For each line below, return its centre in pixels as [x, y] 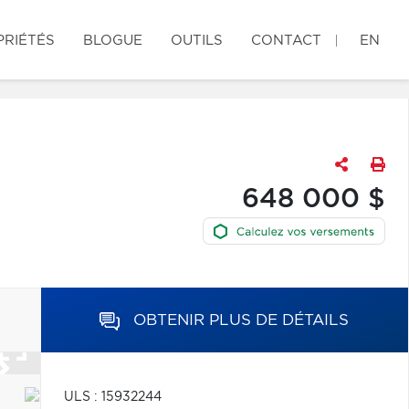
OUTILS [197, 41]
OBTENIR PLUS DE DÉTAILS [241, 320]
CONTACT [286, 41]
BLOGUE [113, 41]
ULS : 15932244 [112, 397]
